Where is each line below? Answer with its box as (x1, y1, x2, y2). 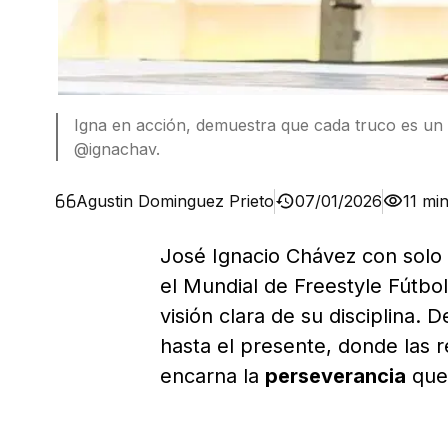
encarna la (160, 364, 265, 389)
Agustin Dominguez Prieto (76, 190, 274, 211)
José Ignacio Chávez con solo (160, 244, 442, 269)
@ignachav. (74, 139, 160, 160)
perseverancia (265, 364, 406, 389)
